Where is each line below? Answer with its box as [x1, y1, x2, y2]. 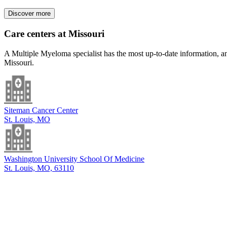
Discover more [8, 10, 51, 18]
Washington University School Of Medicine [4, 154, 144, 163]
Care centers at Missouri [4, 28, 104, 40]
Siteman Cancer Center [4, 105, 78, 115]
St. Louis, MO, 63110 [4, 163, 74, 172]
